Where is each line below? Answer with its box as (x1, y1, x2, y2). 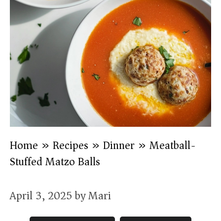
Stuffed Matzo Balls (10, 152, 100, 171)
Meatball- (149, 136, 196, 155)
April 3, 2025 (10, 186, 72, 205)
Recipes (53, 136, 88, 155)
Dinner (103, 136, 135, 155)
